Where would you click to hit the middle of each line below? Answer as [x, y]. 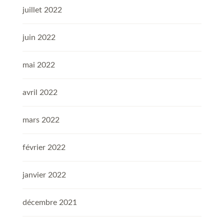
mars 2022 [41, 120]
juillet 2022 [42, 10]
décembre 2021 [50, 203]
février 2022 [44, 148]
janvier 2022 [44, 175]
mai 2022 [39, 65]
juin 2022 [39, 38]
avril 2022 [40, 93]
